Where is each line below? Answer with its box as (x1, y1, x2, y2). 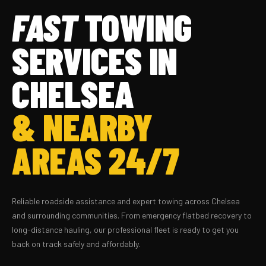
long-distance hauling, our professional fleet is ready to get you (12, 224, 239, 235)
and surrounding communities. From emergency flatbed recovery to (12, 210, 252, 221)
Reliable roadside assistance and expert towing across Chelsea (12, 196, 240, 207)
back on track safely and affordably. (12, 239, 140, 249)
